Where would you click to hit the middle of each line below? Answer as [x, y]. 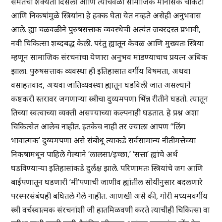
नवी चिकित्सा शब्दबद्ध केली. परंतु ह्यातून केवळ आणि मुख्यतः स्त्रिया [108, 43]
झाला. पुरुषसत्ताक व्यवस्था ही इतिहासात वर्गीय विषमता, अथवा [101, 71]
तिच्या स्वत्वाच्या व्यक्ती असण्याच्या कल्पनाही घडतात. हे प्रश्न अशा [105, 113]
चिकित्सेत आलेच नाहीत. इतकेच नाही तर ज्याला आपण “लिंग [98, 127]
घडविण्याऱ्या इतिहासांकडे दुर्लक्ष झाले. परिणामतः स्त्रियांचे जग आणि [107, 168]
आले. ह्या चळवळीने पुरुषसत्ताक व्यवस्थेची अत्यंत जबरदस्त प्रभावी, [106, 29]
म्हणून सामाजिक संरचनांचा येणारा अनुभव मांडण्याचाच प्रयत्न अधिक [110, 57]
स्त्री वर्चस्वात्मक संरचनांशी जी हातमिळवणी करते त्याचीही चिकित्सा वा [111, 210]
